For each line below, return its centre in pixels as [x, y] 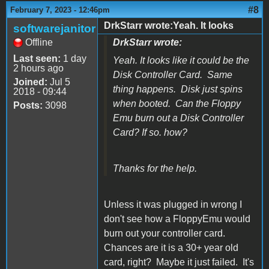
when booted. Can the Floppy [177, 103]
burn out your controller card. [166, 233]
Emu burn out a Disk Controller [178, 118]
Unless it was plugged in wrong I [173, 204]
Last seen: [37, 58]
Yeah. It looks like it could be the [181, 60]
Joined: [30, 82]
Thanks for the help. [155, 168]
